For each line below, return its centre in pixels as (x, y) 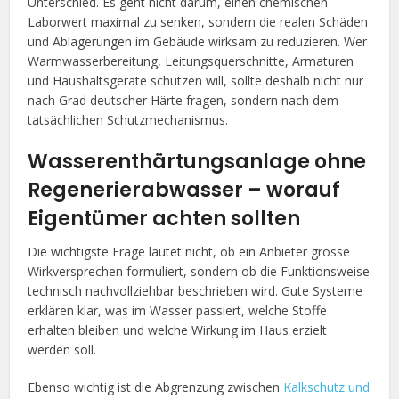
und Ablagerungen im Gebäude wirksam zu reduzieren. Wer (198, 41)
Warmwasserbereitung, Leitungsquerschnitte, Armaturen (191, 61)
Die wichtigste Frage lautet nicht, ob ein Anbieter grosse (189, 251)
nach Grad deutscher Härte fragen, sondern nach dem (183, 100)
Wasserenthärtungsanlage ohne (197, 161)
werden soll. (62, 349)
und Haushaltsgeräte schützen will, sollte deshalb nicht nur (196, 80)
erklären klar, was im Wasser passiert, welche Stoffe (178, 310)
